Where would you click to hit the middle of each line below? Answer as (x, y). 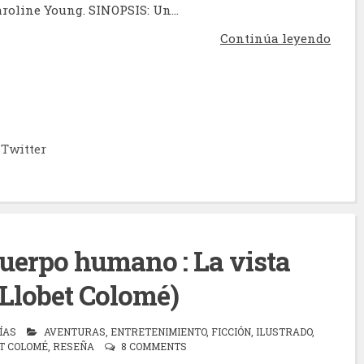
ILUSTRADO (284, 332)
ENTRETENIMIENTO (158, 332)
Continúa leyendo (275, 38)
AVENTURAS (75, 332)
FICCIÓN (231, 332)
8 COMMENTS (154, 347)
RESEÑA (73, 347)
